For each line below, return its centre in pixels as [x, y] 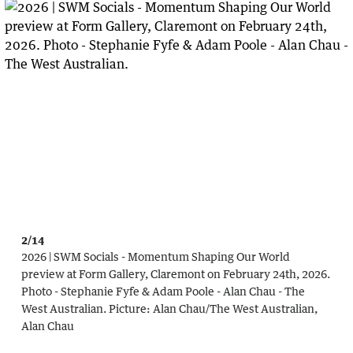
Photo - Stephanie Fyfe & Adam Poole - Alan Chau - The [163, 292]
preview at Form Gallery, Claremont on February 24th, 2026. [176, 274]
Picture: [130, 309]
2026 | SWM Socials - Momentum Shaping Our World [156, 257]
